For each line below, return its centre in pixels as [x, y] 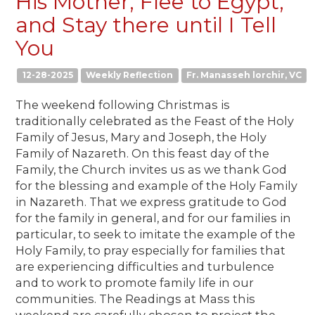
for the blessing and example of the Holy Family [157, 185]
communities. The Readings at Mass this [136, 298]
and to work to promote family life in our [135, 282]
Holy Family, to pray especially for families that [151, 250]
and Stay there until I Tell [146, 25]
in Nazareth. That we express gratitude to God [152, 201]
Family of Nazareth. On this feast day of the [143, 153]
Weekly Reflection [130, 75]
